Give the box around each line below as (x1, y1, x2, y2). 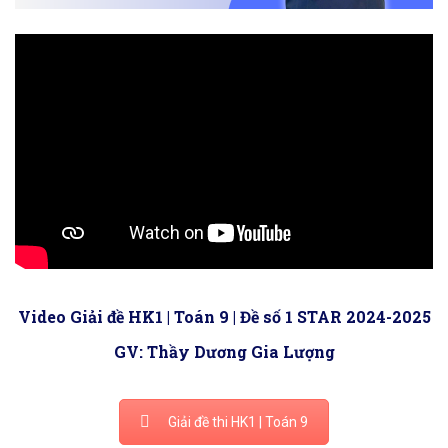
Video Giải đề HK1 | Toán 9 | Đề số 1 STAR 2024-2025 (17, 306, 431, 328)
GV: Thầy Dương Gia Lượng (113, 341, 335, 363)
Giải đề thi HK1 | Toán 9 (168, 414, 308, 431)
